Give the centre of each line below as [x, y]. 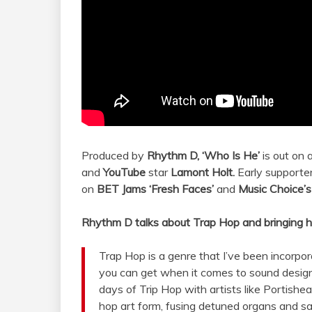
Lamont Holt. [203, 172]
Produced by [114, 156]
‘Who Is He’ [232, 156]
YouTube [126, 172]
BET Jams [122, 189]
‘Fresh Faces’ [181, 189]
